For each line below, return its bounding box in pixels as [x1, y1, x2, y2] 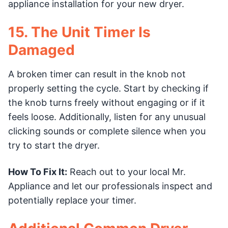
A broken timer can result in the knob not [8, 68, 186, 79]
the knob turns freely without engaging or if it [8, 97, 205, 108]
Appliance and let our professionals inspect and [8, 180, 212, 191]
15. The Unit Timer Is [8, 23, 151, 41]
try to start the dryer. [8, 139, 100, 151]
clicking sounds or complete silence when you [8, 125, 206, 136]
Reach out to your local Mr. [67, 166, 186, 177]
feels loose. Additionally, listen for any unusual [8, 111, 206, 122]
